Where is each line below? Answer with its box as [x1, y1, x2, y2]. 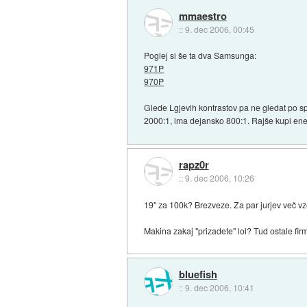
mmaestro [178, 8, 227, 23]
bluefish [178, 267, 217, 282]
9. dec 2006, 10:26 [184, 171, 254, 184]
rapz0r [178, 156, 209, 172]
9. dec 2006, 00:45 [184, 23, 254, 35]
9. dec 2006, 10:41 [184, 282, 254, 294]
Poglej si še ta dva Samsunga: [144, 49, 257, 62]
